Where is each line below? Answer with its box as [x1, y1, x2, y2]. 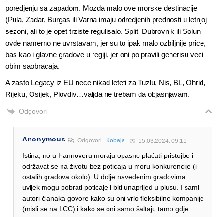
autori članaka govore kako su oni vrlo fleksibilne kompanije [22, 194, 204, 202]
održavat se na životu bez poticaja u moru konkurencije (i [22, 162, 197, 170]
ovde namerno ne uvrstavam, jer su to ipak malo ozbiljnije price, [5, 39, 206, 47]
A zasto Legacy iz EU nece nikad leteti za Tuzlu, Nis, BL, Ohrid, [5, 78, 205, 87]
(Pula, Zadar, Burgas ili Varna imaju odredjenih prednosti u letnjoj [5, 15, 207, 24]
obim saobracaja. [5, 62, 60, 71]
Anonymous [22, 135, 66, 143]
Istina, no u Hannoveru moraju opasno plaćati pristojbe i [22, 152, 193, 160]
